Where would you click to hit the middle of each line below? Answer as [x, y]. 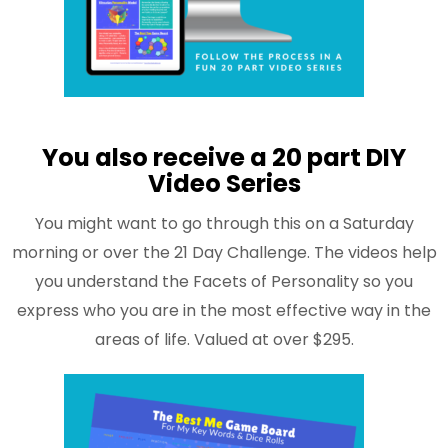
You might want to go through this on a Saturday [224, 224]
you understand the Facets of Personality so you [224, 282]
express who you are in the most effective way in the [224, 311]
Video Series [224, 183]
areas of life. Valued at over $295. [224, 340]
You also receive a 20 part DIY [224, 157]
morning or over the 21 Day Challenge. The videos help [224, 253]
